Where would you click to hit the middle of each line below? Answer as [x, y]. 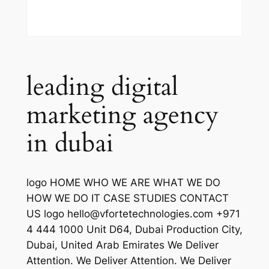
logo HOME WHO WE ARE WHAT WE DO [123, 183]
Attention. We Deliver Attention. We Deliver [128, 261]
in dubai [70, 144]
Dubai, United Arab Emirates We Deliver [122, 245]
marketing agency [122, 116]
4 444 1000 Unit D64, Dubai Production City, [134, 230]
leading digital [102, 87]
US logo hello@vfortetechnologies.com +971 [133, 214]
